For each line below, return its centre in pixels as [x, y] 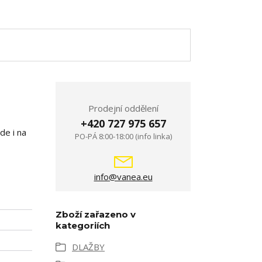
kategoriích [83, 225]
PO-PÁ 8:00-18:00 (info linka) [123, 136]
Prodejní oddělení [123, 108]
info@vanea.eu [123, 177]
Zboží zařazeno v [96, 214]
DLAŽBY [88, 247]
